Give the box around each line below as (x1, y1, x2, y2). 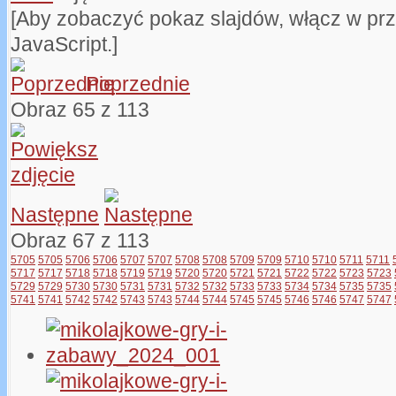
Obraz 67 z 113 (11, 229, 160, 253)
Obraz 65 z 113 (11, 98, 160, 122)
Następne (11, 203, 99, 227)
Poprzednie (86, 72, 190, 96)
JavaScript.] (11, 34, 118, 57)
